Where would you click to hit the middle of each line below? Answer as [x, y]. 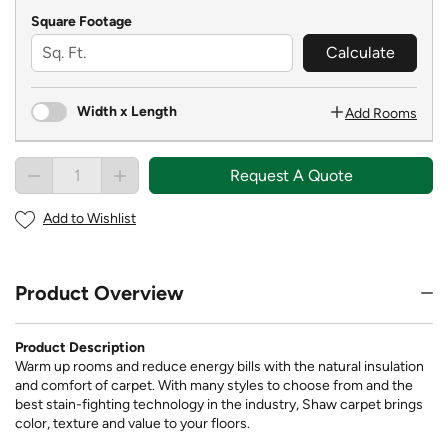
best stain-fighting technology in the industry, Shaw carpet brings [219, 404]
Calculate [360, 52]
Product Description [80, 347]
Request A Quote [291, 175]
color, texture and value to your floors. [132, 423]
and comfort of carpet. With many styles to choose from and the [214, 385]
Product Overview [99, 292]
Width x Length [127, 111]
